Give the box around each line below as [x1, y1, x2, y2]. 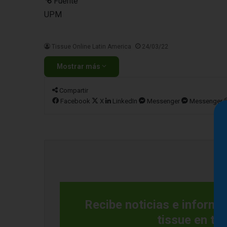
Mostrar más [57, 62, 102, 70]
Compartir [59, 87, 88, 94]
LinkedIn [112, 97, 137, 105]
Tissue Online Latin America [52, 43, 131, 50]
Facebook [60, 97, 90, 105]
